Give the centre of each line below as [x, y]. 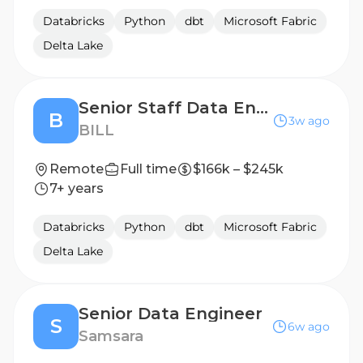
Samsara [111, 336]
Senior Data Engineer [171, 314]
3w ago [309, 121]
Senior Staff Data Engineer [262, 108]
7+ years [77, 188]
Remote [77, 169]
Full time [148, 169]
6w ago [309, 327]
